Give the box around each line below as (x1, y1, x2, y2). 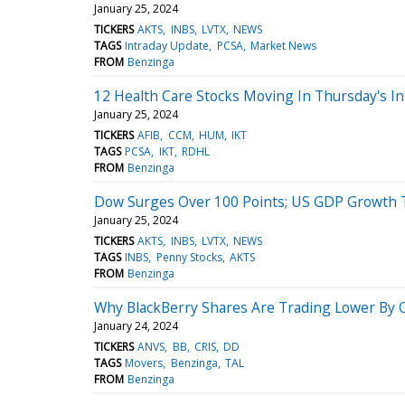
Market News (250, 37, 316, 53)
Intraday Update (125, 37, 210, 53)
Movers (125, 354, 164, 371)
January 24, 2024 (94, 317, 178, 334)
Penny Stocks (155, 249, 222, 265)
